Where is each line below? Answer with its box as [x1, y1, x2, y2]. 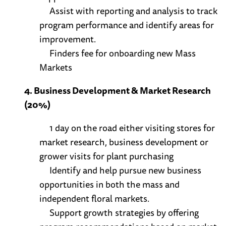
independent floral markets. [39, 191, 149, 206]
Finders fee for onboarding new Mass [49, 46, 196, 61]
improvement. [39, 32, 96, 46]
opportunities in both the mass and [39, 177, 180, 192]
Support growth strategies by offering [49, 205, 199, 220]
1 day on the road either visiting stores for [49, 121, 215, 135]
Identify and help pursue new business [49, 163, 201, 178]
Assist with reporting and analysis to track [49, 4, 217, 18]
